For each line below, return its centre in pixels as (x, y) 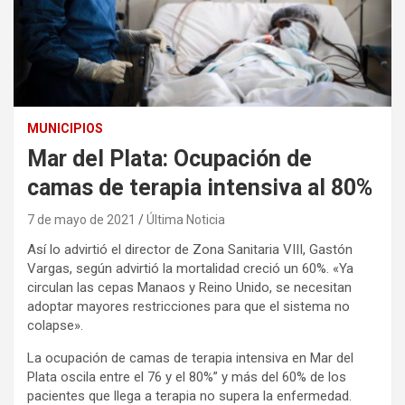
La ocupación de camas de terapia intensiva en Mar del (190, 358)
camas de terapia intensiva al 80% (200, 187)
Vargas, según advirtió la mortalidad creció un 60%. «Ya (190, 268)
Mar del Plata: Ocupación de (170, 158)
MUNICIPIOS (65, 128)
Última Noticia (186, 219)
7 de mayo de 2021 (81, 219)
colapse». (55, 325)
